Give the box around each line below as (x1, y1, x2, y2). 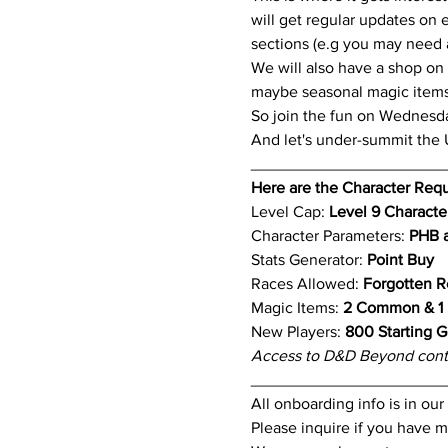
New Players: (250, 323, 341, 341)
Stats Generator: (250, 251, 367, 269)
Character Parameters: (250, 227, 409, 245)
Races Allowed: (250, 275, 363, 293)
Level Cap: (250, 203, 329, 221)
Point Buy (366, 251, 434, 269)
